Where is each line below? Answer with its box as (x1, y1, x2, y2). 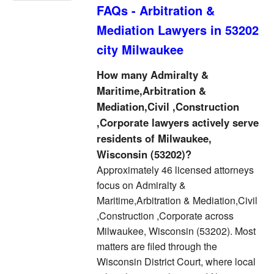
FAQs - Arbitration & (97, 1, 215, 19)
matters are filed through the (97, 239, 217, 253)
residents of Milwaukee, (97, 131, 212, 146)
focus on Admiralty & (97, 178, 186, 192)
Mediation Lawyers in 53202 (97, 21, 259, 39)
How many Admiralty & (97, 67, 209, 82)
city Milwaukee (97, 40, 183, 58)
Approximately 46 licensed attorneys (97, 163, 254, 177)
